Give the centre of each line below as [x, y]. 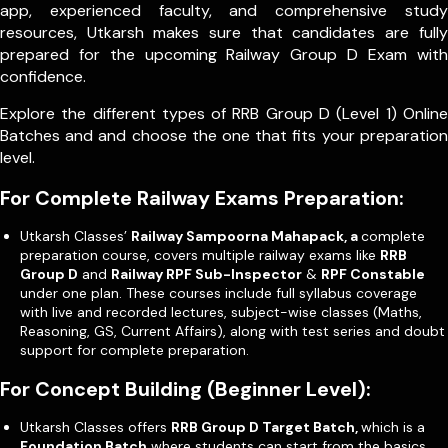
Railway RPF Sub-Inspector [206, 273]
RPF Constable [373, 273]
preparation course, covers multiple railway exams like [200, 254]
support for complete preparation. [134, 349]
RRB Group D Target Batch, [266, 426]
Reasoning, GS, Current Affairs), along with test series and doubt [232, 330]
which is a [393, 426]
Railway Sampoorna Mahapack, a [246, 235]
